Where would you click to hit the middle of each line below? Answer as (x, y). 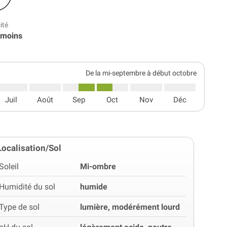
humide (94, 186)
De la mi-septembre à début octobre (141, 73)
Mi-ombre (98, 166)
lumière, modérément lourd (130, 207)
